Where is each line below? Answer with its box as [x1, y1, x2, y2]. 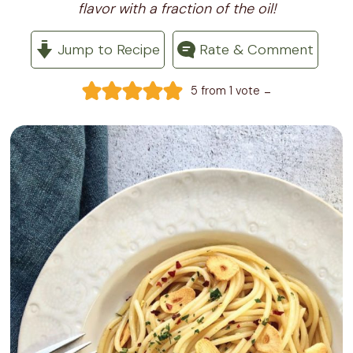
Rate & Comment [195, 39, 314, 59]
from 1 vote [198, 83, 261, 98]
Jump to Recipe [54, 39, 160, 59]
